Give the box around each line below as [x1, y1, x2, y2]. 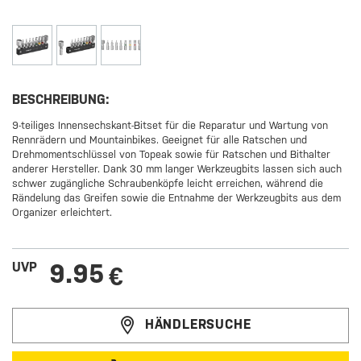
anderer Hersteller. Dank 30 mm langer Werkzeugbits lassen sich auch [12, 163, 342, 176]
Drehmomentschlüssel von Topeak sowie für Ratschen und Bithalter [12, 148, 331, 161]
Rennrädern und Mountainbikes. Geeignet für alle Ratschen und [12, 134, 308, 147]
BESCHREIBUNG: [12, 92, 110, 108]
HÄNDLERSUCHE [144, 317, 251, 333]
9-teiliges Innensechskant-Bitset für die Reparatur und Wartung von [12, 119, 329, 132]
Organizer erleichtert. [12, 206, 113, 219]
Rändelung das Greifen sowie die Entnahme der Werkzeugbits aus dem [12, 192, 342, 205]
